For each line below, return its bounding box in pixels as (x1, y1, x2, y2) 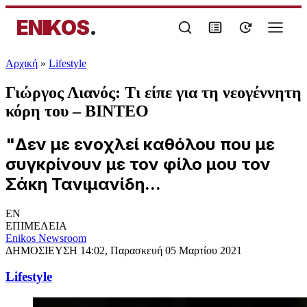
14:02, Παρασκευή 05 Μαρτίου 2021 (80, 244, 242, 256)
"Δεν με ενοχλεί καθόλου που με (5, 134, 275, 154)
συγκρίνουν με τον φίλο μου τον (5, 153, 271, 174)
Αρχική (5, 58, 38, 69)
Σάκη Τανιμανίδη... (5, 173, 161, 194)
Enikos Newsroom (5, 232, 86, 244)
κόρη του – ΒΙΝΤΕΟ (5, 101, 149, 120)
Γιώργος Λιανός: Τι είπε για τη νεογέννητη (5, 83, 302, 101)
